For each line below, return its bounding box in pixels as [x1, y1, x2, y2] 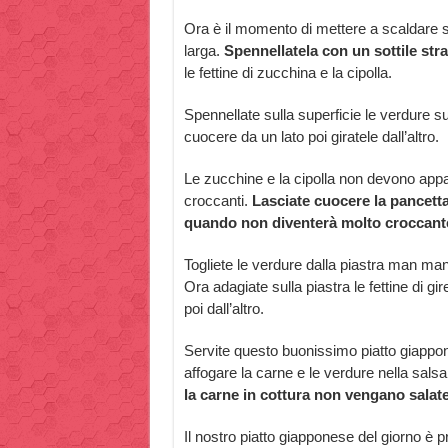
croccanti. [183, 192, 248, 209]
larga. [183, 42, 224, 59]
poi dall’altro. [183, 300, 264, 317]
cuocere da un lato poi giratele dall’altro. [183, 128, 439, 145]
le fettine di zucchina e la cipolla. [183, 64, 392, 81]
